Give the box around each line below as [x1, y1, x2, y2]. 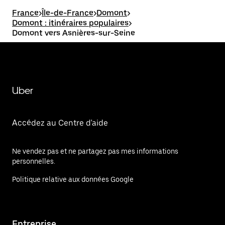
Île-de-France [42, 8, 93, 18]
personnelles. [12, 157, 55, 165]
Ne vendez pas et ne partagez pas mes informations [12, 147, 178, 155]
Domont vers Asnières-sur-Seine [12, 28, 135, 38]
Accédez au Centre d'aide [12, 118, 108, 128]
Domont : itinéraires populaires [12, 18, 129, 28]
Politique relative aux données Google [12, 175, 134, 183]
